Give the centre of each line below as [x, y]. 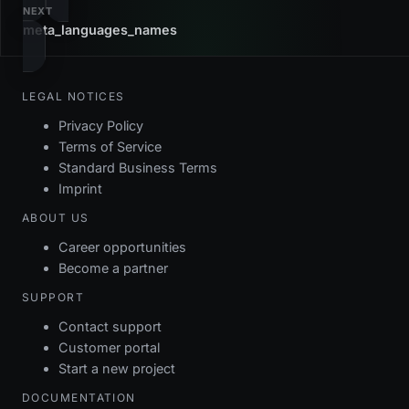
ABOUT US [56, 217]
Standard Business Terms [138, 167]
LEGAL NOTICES [73, 96]
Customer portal [109, 347]
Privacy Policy [101, 125]
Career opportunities [122, 246]
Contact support [110, 326]
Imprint [80, 188]
